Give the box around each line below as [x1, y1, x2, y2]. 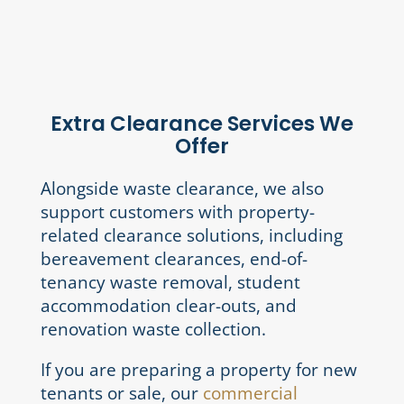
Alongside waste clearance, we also [40, 177, 324, 201]
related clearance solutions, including [40, 224, 343, 248]
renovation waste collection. [40, 317, 266, 342]
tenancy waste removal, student [40, 271, 300, 295]
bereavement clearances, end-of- [40, 247, 308, 271]
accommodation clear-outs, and [40, 294, 297, 318]
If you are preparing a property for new [40, 358, 357, 382]
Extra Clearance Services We [50, 109, 353, 139]
